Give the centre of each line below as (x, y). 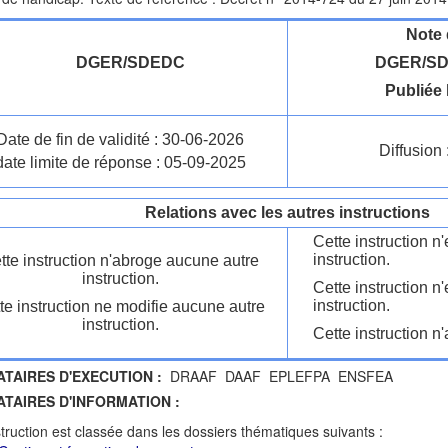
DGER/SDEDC (130, 62)
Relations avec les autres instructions (287, 212)
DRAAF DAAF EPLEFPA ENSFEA (277, 376)
